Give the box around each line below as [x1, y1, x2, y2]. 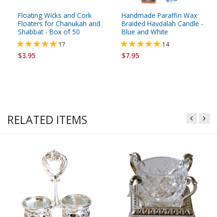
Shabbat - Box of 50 [18, 27, 80, 36]
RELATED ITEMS [7, 111, 87, 127]
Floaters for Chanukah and [18, 18, 100, 28]
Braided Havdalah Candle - [122, 18, 203, 28]
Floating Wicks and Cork [18, 10, 92, 20]
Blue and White [122, 27, 168, 36]
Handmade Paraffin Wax [122, 10, 197, 20]
